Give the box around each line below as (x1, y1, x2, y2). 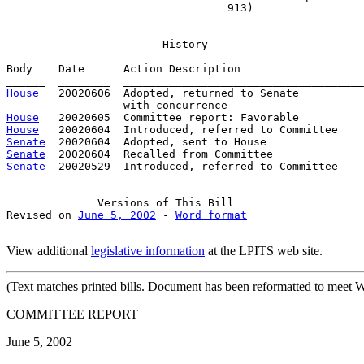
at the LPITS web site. (205, 243, 323, 258)
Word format (175, 208, 247, 221)
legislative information (91, 243, 205, 258)
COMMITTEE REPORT (6, 306, 138, 321)
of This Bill (149, 196, 234, 209)
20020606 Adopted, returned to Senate (39, 86, 299, 99)
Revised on (6, 208, 78, 221)
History (162, 37, 208, 50)
